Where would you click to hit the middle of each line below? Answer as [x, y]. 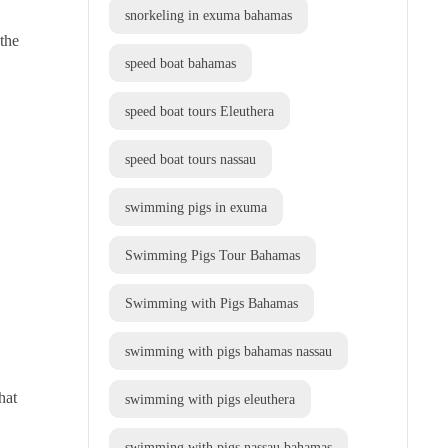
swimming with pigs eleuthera [210, 399]
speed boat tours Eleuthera [199, 111]
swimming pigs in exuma [196, 207]
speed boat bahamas [180, 63]
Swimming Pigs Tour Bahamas [212, 255]
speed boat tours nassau [190, 159]
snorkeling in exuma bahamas [208, 15]
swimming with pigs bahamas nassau [228, 351]
